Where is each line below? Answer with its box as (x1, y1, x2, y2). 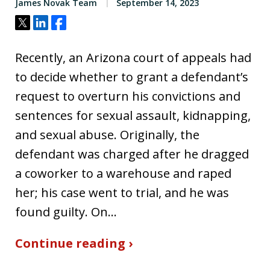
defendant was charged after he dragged (15, 145, 249, 162)
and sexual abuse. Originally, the (15, 126, 199, 143)
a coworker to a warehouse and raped (15, 165, 231, 181)
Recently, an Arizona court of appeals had (15, 49, 251, 66)
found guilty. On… (15, 203, 117, 220)
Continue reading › (15, 234, 133, 251)
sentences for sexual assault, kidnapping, (15, 107, 251, 124)
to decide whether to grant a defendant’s (15, 68, 248, 85)
